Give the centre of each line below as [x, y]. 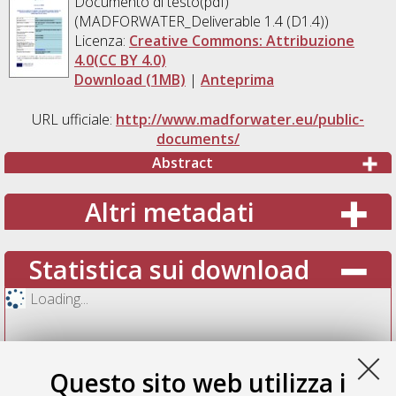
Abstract [182, 162]
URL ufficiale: [73, 119]
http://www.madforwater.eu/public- [240, 119]
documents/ [198, 138]
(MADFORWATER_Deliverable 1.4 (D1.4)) [201, 21]
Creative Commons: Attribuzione [241, 40]
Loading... [59, 298]
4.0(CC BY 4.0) [120, 60]
